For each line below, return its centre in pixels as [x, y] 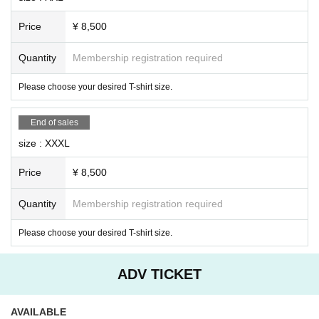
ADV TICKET [159, 274]
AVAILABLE [38, 312]
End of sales [54, 122]
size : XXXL [44, 143]
